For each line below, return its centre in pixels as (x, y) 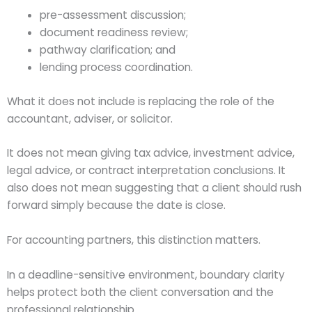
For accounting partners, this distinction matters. (134, 240)
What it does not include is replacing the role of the (141, 101)
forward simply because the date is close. (116, 205)
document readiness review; (114, 33)
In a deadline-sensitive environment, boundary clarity (146, 275)
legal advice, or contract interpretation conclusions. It (146, 171)
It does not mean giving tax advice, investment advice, (151, 153)
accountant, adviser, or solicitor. (90, 118)
